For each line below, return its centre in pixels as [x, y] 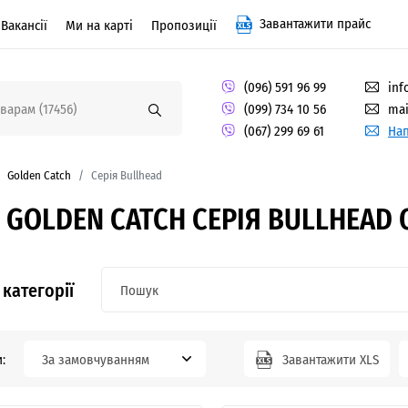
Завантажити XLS [328, 359]
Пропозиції [184, 24]
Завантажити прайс [313, 23]
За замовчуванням [96, 359]
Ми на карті [99, 24]
